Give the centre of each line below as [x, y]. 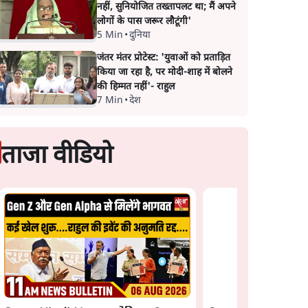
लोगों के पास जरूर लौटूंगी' [144, 22]
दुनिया [140, 35]
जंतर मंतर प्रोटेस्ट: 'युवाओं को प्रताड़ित [163, 58]
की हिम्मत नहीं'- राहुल [135, 87]
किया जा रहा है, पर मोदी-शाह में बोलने [164, 73]
